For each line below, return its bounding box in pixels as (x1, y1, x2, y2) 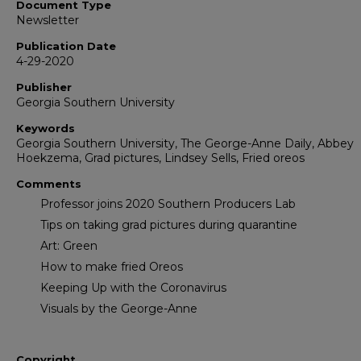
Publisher (16, 81, 72, 94)
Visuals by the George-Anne (40, 301, 197, 317)
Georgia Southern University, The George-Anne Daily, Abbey (16, 136, 354, 151)
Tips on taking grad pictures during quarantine (40, 218, 297, 233)
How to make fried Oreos (40, 259, 183, 275)
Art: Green (40, 239, 98, 254)
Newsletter (16, 13, 79, 28)
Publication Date (16, 39, 116, 53)
